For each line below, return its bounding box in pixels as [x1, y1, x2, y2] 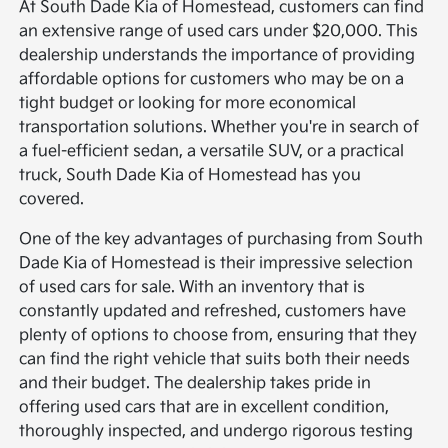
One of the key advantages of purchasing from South [19, 230, 424, 250]
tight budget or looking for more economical [19, 94, 357, 114]
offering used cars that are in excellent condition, [19, 398, 390, 418]
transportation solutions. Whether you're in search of [19, 118, 420, 138]
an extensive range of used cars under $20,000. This [19, 22, 419, 42]
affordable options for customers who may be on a [19, 70, 405, 90]
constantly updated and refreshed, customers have [19, 302, 407, 322]
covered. [19, 190, 85, 210]
